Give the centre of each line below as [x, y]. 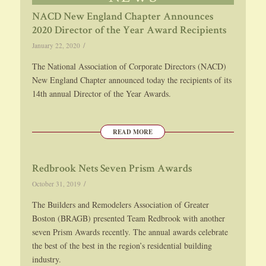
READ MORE [133, 132]
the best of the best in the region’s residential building [122, 246]
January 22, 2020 [56, 46]
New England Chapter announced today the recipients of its [132, 80]
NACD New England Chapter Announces [122, 18]
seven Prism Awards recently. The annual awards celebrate [130, 232]
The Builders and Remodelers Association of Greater [120, 205]
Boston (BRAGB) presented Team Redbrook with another [128, 218]
